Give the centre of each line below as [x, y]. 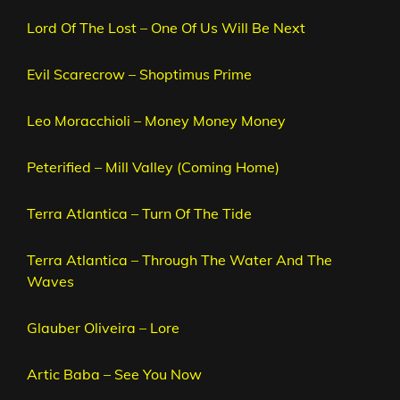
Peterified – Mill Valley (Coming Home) [153, 167]
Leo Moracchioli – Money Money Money [156, 121]
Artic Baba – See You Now [114, 375]
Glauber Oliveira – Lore [103, 328]
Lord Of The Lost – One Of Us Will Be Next [166, 28]
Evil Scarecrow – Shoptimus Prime [139, 75]
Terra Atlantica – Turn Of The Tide [139, 214]
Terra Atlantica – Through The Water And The [179, 260]
